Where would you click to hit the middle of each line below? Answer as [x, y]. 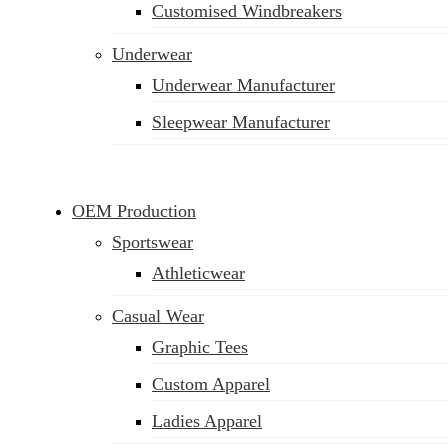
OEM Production [134, 211]
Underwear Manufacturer [243, 85]
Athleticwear [198, 273]
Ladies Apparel [207, 421]
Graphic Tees [200, 347]
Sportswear [152, 242]
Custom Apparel [211, 384]
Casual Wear [158, 316]
